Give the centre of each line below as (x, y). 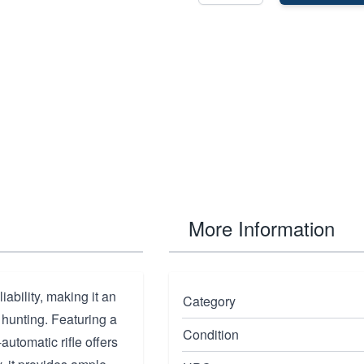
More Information (262, 228)
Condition (211, 334)
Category (209, 301)
